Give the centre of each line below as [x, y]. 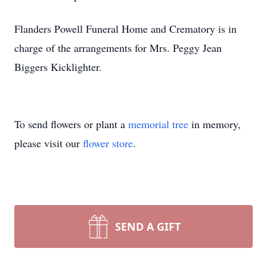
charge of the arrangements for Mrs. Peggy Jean [118, 48]
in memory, [215, 124]
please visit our [49, 143]
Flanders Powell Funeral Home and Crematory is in [125, 29]
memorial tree [158, 124]
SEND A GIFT [148, 226]
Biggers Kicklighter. [58, 67]
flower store [108, 143]
